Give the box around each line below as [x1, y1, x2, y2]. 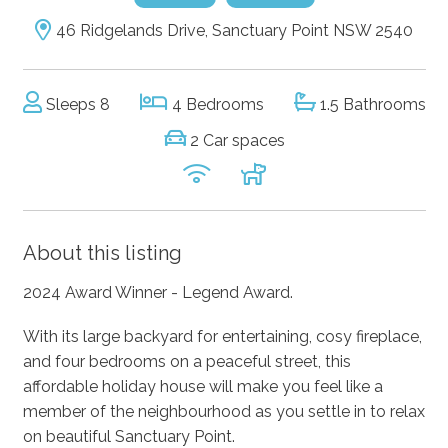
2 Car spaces [185, 130, 285, 150]
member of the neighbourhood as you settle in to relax [22, 401, 425, 421]
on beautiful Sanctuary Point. [22, 426, 235, 446]
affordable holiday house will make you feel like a [22, 376, 383, 396]
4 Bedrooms [167, 94, 264, 114]
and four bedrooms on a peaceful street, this [22, 351, 351, 371]
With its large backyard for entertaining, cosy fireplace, [22, 326, 422, 346]
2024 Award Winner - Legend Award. [22, 282, 293, 302]
